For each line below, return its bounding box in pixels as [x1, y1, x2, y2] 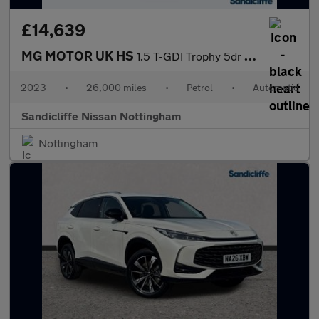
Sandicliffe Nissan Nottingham [21, 109, 181, 122]
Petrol [187, 81, 213, 93]
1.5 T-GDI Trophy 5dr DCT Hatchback [137, 49, 244, 63]
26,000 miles [86, 81, 147, 93]
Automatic [253, 81, 298, 93]
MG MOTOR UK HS [21, 48, 137, 63]
